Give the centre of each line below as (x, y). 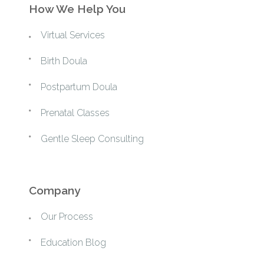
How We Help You (77, 9)
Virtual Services (76, 35)
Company (55, 191)
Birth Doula (67, 61)
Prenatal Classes (78, 113)
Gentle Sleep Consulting (96, 139)
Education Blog (76, 243)
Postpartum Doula (82, 87)
